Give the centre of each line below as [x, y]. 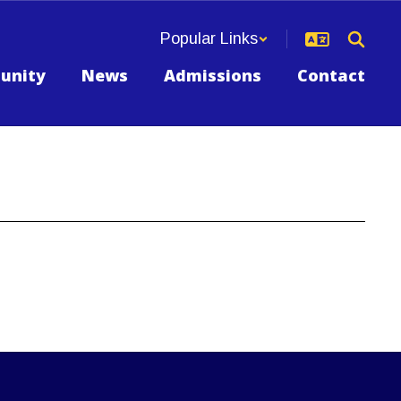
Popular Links [209, 38]
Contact [331, 75]
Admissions [213, 75]
